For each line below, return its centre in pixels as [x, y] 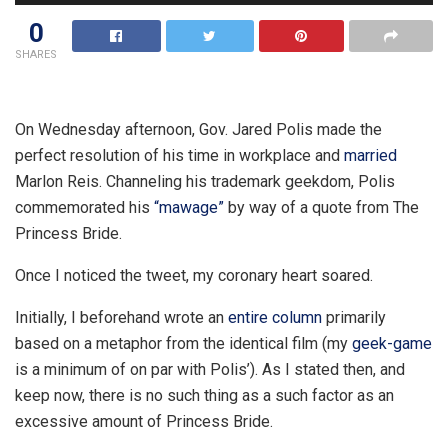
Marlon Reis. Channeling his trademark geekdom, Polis [205, 181]
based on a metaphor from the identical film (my [183, 343]
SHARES [36, 54]
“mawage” [189, 207]
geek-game [392, 343]
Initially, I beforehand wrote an [121, 317]
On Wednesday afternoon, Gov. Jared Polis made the [198, 129]
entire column [275, 317]
